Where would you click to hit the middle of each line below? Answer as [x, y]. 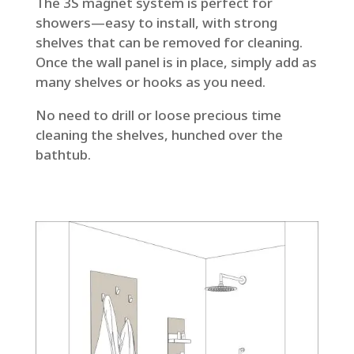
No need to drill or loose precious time [158, 115]
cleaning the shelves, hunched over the [159, 134]
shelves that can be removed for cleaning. [169, 42]
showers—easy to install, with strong [156, 22]
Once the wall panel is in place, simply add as [176, 62]
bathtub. [63, 154]
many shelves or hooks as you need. [150, 81]
